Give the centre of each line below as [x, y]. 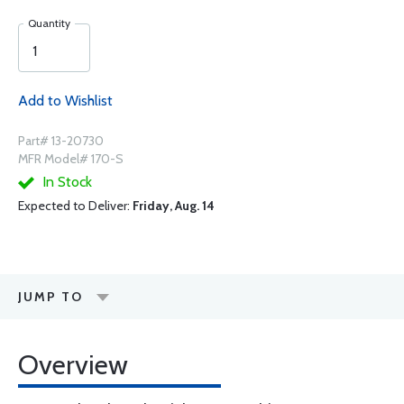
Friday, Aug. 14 [174, 206]
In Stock [65, 182]
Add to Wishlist [65, 101]
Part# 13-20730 [61, 141]
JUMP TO [50, 297]
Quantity [49, 23]
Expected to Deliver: [75, 206]
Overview [73, 365]
